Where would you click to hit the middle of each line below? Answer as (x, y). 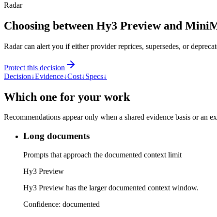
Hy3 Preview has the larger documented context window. (111, 187)
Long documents (56, 136)
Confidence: (43, 204)
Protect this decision (34, 67)
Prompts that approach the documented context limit (102, 155)
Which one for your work (67, 97)
